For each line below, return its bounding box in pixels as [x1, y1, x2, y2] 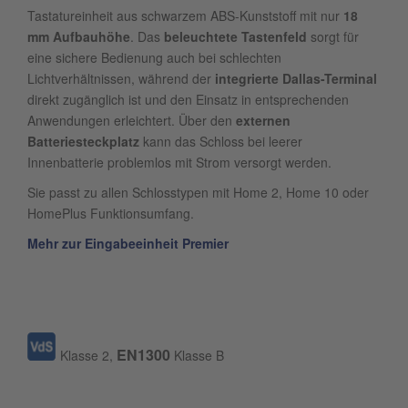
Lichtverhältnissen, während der [27, 69, 211, 87]
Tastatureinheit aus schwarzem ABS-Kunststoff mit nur [27, 6, 343, 25]
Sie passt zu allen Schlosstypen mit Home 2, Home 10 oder [27, 183, 369, 201]
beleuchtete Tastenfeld [164, 27, 307, 46]
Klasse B [170, 346, 224, 364]
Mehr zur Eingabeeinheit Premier [27, 234, 229, 252]
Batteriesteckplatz [27, 132, 139, 150]
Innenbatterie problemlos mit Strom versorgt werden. [27, 153, 331, 171]
